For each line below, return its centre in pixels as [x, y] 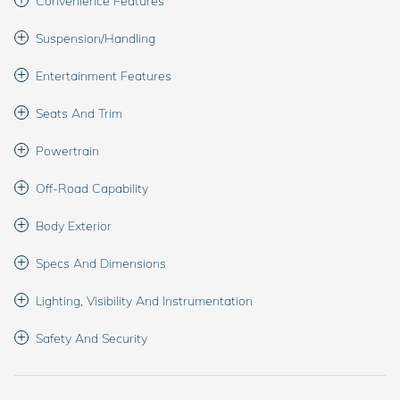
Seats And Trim [79, 113]
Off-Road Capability [92, 188]
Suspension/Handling [96, 38]
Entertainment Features [104, 75]
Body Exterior [74, 225]
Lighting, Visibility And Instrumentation [144, 300]
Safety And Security [92, 338]
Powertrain [67, 150]
